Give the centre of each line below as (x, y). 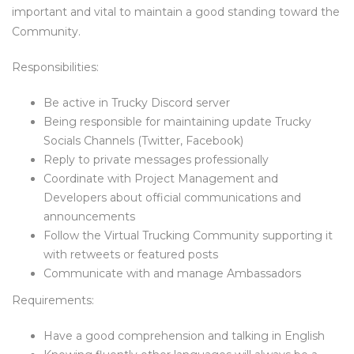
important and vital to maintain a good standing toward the (176, 12)
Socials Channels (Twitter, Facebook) (143, 141)
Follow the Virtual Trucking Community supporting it (188, 235)
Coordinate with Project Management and (161, 179)
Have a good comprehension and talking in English (184, 336)
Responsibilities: (55, 67)
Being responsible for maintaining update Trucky (177, 122)
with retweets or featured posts (131, 254)
